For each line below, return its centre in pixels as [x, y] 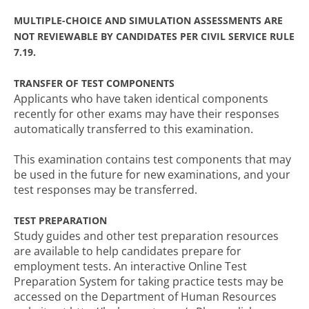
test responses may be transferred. [106, 190]
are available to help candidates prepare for [128, 251]
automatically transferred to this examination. [133, 129]
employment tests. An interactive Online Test [130, 266]
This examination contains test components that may [152, 159]
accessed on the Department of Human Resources [145, 297]
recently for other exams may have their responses [147, 114]
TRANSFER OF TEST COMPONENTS [94, 83]
